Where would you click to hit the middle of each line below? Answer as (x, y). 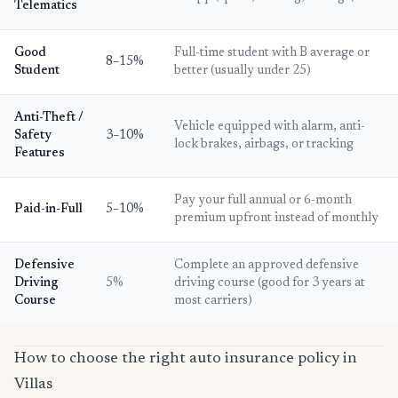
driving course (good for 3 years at (270, 283)
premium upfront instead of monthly (276, 219)
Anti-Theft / (49, 118)
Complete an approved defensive (267, 266)
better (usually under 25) (243, 71)
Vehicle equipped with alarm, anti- (270, 127)
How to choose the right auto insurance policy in (186, 359)
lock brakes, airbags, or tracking (264, 145)
